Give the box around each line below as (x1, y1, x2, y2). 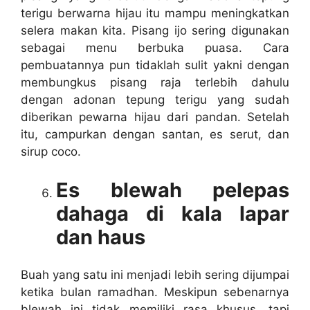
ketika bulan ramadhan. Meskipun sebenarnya (21, 285, 289, 300)
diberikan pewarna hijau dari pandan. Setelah (21, 110, 289, 125)
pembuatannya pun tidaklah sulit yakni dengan (21, 58, 289, 73)
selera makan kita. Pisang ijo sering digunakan (21, 24, 289, 38)
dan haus (56, 224, 145, 249)
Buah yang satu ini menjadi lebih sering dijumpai (21, 268, 289, 282)
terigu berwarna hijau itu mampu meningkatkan (21, 6, 289, 21)
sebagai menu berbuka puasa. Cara (21, 41, 289, 55)
